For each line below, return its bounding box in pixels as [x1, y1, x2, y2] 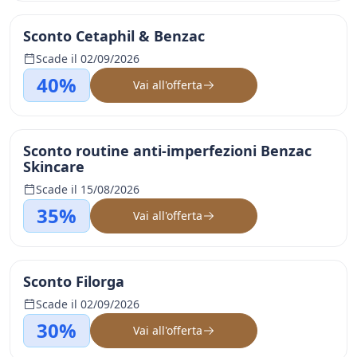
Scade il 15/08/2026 [36, 182, 139, 197]
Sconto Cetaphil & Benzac [23, 26, 205, 45]
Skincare [23, 157, 84, 176]
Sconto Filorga [23, 272, 124, 291]
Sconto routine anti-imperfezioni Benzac [23, 141, 312, 160]
